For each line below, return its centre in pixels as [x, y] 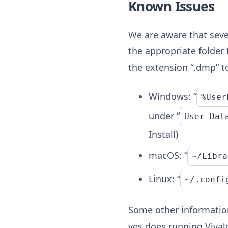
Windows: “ [173, 96]
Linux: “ [164, 178]
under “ [164, 115]
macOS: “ [168, 155]
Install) [163, 134]
